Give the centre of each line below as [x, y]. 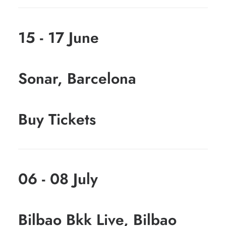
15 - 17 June [59, 38]
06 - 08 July [58, 179]
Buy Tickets [57, 119]
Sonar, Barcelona [77, 78]
